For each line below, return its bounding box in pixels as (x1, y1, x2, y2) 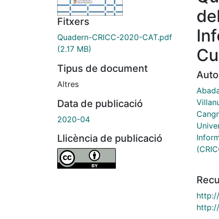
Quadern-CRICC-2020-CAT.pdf (57, 32, 172, 43)
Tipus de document (57, 63, 148, 75)
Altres (57, 79, 79, 89)
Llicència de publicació (57, 132, 162, 145)
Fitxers (57, 16, 89, 28)
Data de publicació (57, 98, 143, 110)
